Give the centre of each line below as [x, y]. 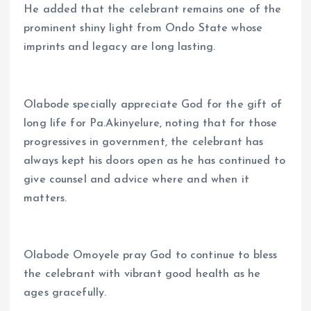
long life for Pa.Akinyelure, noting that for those [151, 123]
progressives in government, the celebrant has [144, 142]
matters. [45, 198]
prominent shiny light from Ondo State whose [143, 29]
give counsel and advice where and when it [136, 179]
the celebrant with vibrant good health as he [142, 274]
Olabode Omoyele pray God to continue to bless [151, 255]
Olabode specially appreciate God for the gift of [153, 104]
